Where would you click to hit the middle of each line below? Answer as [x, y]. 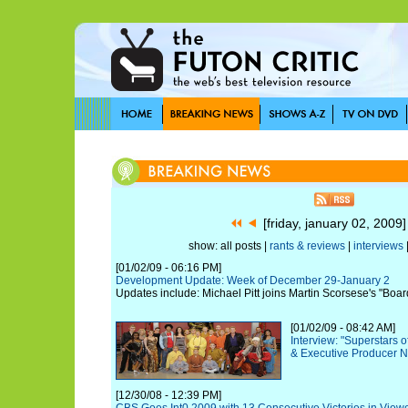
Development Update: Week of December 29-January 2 [253, 280]
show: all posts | [229, 246]
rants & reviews [307, 246]
